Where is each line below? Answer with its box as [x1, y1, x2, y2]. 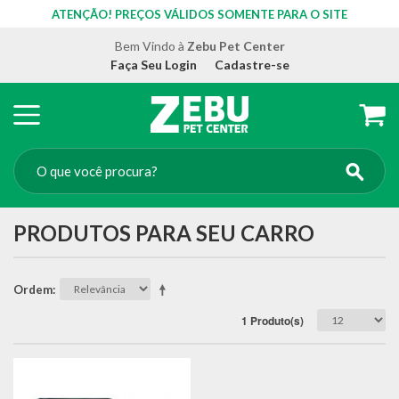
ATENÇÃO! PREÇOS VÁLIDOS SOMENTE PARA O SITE [52, 7, 347, 21]
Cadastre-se [214, 57, 289, 72]
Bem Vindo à [114, 38, 187, 53]
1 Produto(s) [241, 313, 304, 329]
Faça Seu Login [110, 57, 197, 72]
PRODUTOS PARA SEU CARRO [13, 220, 314, 246]
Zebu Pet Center [186, 38, 285, 53]
